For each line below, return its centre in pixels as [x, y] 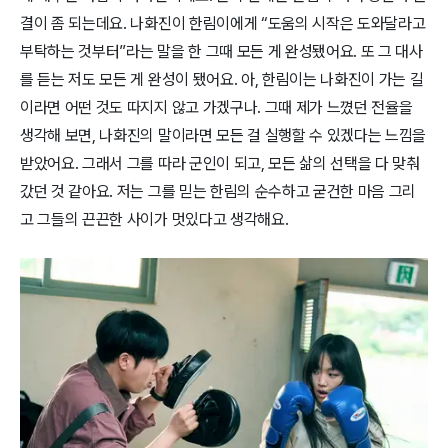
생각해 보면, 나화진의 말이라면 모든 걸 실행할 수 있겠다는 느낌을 [223, 136]
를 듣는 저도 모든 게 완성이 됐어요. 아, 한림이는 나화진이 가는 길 [222, 80]
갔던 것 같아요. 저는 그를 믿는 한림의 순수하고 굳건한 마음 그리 [218, 192]
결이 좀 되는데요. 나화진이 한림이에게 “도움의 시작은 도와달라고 [223, 24]
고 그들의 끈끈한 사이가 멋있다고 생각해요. [154, 220]
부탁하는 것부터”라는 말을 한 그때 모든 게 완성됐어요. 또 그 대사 [221, 52]
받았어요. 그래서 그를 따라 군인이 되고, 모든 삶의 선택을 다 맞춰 [220, 164]
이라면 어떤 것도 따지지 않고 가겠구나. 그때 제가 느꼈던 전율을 [216, 108]
